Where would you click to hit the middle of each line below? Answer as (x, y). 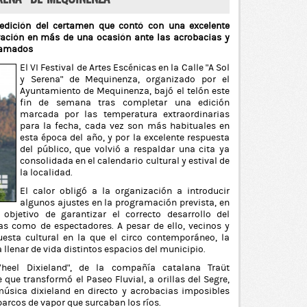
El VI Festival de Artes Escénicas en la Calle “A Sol (125, 68)
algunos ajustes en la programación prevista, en (125, 203)
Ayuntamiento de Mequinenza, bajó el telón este (125, 91)
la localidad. (46, 173)
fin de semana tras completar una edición (125, 103)
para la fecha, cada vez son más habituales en (125, 126)
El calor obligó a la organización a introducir (125, 191)
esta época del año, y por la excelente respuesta (125, 138)
